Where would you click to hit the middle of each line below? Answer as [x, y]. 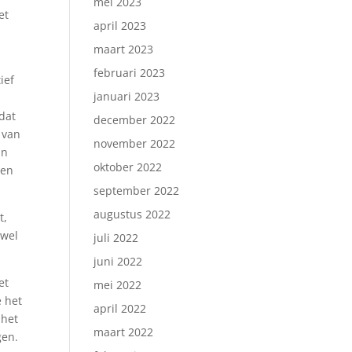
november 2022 [135, 143]
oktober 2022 [128, 167]
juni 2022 [118, 261]
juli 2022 [116, 238]
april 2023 [120, 26]
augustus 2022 [132, 214]
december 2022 [135, 120]
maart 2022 [124, 332]
